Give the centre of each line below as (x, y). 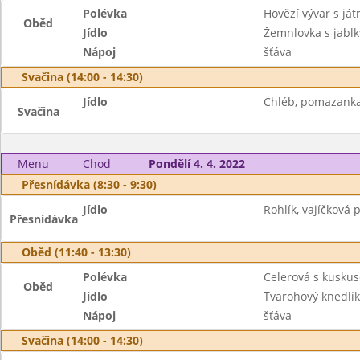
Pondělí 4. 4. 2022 (196, 164)
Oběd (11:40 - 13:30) (76, 252)
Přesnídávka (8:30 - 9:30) (89, 184)
